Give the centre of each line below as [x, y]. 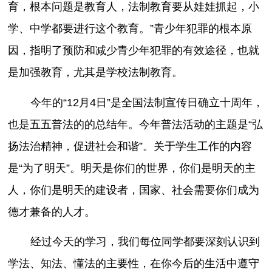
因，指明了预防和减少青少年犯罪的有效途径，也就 [134, 50]
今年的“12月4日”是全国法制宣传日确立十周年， [147, 102]
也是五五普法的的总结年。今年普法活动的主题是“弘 [136, 124]
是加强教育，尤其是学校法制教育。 [96, 72]
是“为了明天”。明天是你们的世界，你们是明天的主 [132, 168]
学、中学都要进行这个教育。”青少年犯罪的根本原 [130, 29]
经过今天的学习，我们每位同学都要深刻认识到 [145, 242]
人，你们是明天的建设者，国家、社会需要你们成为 [134, 190]
